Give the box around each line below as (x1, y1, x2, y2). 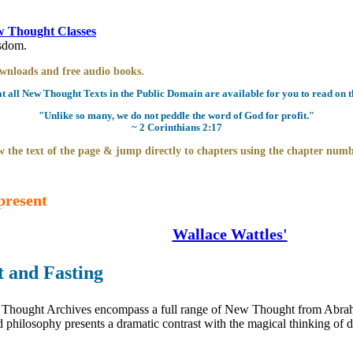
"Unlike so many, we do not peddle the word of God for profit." (39, 110, 314, 122)
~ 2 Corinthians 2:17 (131, 122, 222, 134)
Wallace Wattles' (172, 225, 288, 243)
